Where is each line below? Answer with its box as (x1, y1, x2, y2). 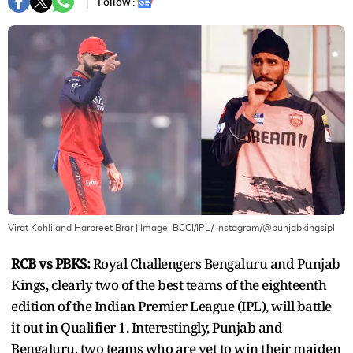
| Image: (133, 222, 173, 232)
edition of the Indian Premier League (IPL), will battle (11, 296, 332, 315)
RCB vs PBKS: (11, 254, 93, 273)
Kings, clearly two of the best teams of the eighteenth (11, 275, 326, 294)
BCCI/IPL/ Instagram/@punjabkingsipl (173, 222, 335, 232)
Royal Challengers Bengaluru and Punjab (92, 254, 340, 273)
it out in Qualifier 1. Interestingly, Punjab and (11, 318, 282, 336)
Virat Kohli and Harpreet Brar (8, 222, 133, 232)
